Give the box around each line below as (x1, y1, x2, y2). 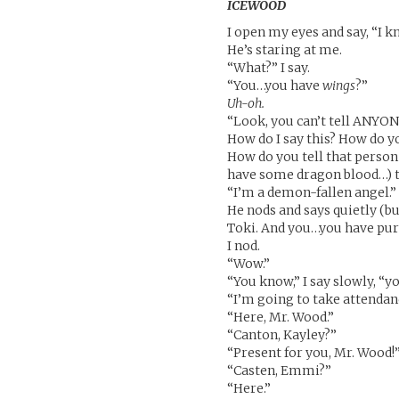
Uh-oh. (227, 95, 265, 111)
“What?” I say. (227, 60, 311, 76)
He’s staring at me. (227, 42, 343, 58)
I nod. (227, 238, 261, 254)
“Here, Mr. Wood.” (227, 309, 335, 325)
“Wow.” (227, 256, 271, 272)
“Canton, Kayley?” (227, 327, 338, 343)
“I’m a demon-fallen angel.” (227, 184, 397, 200)
